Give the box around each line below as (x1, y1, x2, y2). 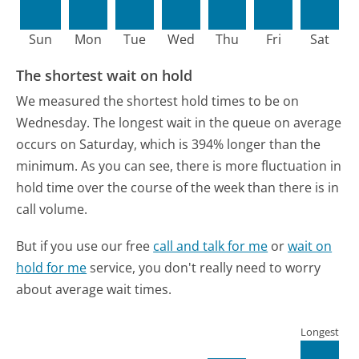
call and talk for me (153, 236, 268, 255)
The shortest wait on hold (16, 66, 193, 86)
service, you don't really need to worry (87, 258, 321, 276)
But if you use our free (16, 236, 154, 255)
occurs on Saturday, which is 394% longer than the (16, 135, 321, 153)
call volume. (16, 200, 88, 218)
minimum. (16, 156, 79, 175)
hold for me (16, 258, 87, 276)
